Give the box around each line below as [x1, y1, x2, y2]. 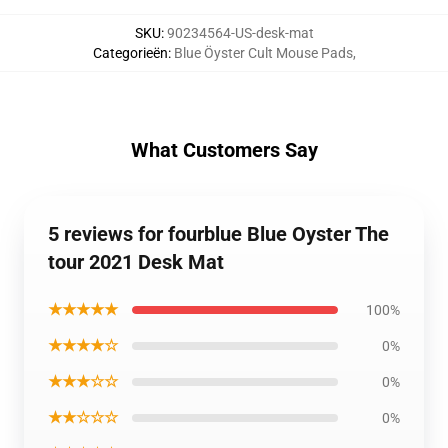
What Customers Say [130, 138, 318, 162]
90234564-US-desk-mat [166, 25, 314, 41]
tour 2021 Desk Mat [48, 250, 224, 274]
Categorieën [92, 45, 168, 61]
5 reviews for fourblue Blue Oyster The [48, 222, 389, 246]
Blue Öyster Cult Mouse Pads [173, 45, 353, 61]
